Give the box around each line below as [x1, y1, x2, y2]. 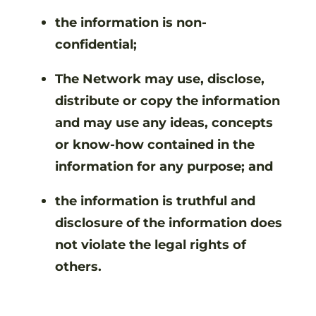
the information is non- [55, 13, 207, 30]
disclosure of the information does [55, 214, 282, 231]
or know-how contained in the [55, 135, 255, 152]
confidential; [55, 35, 139, 52]
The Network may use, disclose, [55, 70, 265, 87]
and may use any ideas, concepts [55, 114, 273, 130]
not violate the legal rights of [55, 236, 246, 253]
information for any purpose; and [55, 157, 273, 174]
